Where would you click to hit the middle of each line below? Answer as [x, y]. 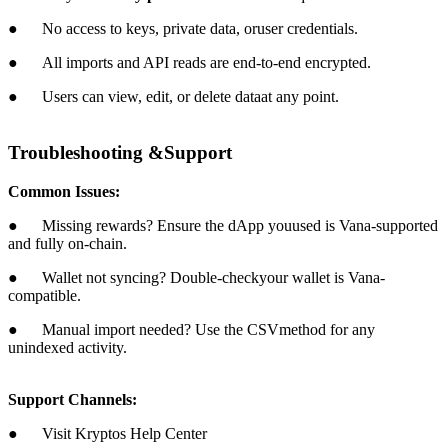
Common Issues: [64, 191]
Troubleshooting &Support [120, 153]
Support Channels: [72, 399]
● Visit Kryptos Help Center [107, 433]
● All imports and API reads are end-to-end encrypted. [189, 62]
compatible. [44, 295]
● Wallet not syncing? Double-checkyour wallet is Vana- [196, 277]
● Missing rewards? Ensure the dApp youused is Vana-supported [223, 225]
